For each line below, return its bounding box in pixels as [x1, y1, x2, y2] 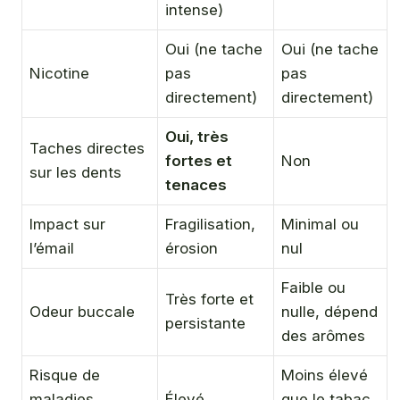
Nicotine [29, 64, 89, 83]
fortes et [165, 152, 232, 171]
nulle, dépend [281, 303, 378, 321]
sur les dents [29, 163, 121, 182]
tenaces [165, 176, 227, 195]
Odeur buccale [29, 303, 135, 321]
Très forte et [165, 290, 254, 309]
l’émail [29, 239, 74, 258]
